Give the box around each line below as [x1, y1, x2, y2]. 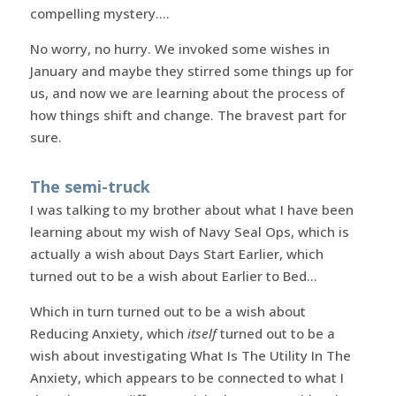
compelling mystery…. [29, 4, 170, 22]
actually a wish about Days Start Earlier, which [29, 244, 324, 263]
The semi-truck [29, 175, 150, 197]
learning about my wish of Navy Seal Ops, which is [29, 222, 349, 240]
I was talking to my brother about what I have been [29, 200, 354, 218]
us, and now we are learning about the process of [29, 83, 345, 102]
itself [187, 324, 217, 342]
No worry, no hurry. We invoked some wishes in [29, 39, 330, 57]
